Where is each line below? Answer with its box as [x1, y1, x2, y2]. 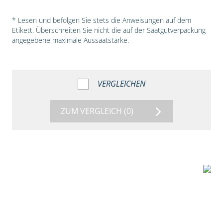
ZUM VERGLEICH [60, 106, 124, 117]
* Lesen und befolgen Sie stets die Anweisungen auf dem [11, 15, 191, 25]
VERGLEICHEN [98, 78, 145, 90]
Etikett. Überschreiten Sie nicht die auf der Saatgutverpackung [11, 25, 206, 35]
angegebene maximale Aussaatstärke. [11, 35, 129, 45]
